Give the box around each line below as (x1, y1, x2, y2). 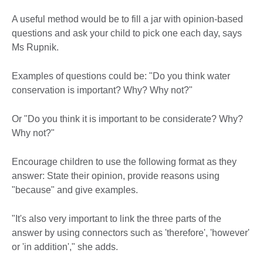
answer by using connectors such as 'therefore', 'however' (12, 227, 249, 238)
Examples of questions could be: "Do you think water (12, 70, 230, 81)
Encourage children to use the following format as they (12, 156, 237, 167)
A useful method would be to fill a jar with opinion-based (12, 14, 243, 24)
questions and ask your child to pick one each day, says (12, 28, 242, 38)
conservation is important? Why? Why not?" (12, 85, 193, 95)
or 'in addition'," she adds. (12, 241, 118, 252)
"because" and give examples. (12, 184, 138, 195)
